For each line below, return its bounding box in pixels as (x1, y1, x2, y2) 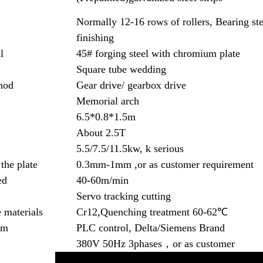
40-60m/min (76, 174, 129, 186)
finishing (76, 32, 114, 43)
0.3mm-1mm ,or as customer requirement (76, 159, 254, 170)
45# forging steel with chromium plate (76, 48, 241, 59)
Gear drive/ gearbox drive (76, 79, 187, 91)
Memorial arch (76, 95, 140, 107)
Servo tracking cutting (76, 190, 171, 202)
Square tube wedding (76, 63, 167, 75)
